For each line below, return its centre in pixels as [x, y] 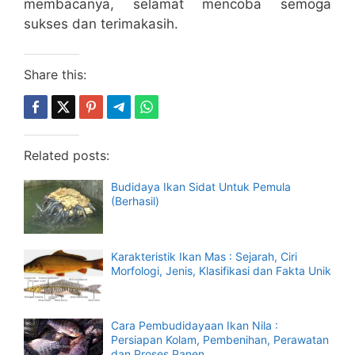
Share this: [55, 75]
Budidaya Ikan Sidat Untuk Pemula [201, 187]
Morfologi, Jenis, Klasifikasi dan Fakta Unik [221, 270]
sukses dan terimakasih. [101, 23]
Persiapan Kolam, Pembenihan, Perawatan [220, 340]
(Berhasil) [135, 201]
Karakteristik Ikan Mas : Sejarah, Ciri [204, 256]
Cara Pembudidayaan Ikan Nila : [195, 326]
